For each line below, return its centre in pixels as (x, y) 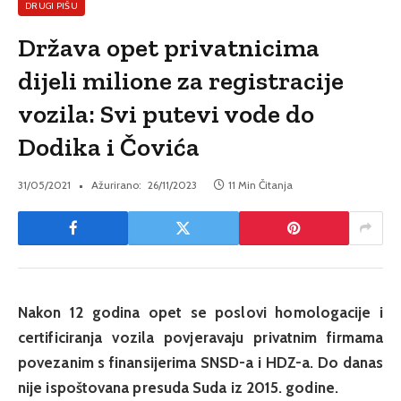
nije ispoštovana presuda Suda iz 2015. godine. (178, 387)
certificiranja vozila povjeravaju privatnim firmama (200, 337)
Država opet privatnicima (169, 47)
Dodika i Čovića (109, 146)
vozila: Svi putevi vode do (166, 113)
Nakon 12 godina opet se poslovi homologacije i (200, 312)
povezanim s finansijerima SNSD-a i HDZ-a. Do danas (200, 362)
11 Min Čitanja (260, 184)
